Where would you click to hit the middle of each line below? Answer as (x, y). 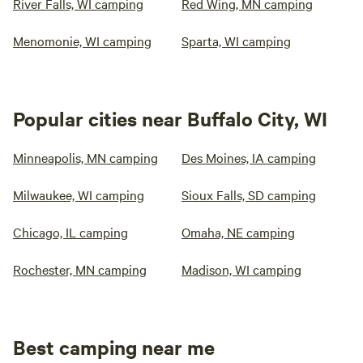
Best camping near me (114, 347)
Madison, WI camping (241, 269)
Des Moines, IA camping (249, 158)
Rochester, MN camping (80, 269)
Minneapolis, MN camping (85, 158)
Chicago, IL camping (70, 232)
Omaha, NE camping (238, 232)
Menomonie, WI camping (82, 41)
